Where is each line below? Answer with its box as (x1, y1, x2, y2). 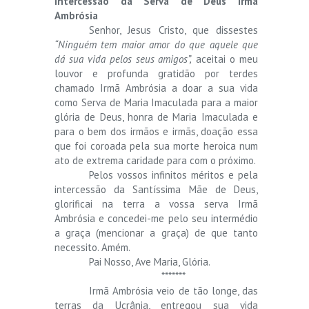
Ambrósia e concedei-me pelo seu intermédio (54, 211, 258, 225)
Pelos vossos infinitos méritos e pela (89, 168, 258, 181)
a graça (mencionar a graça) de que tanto (54, 226, 258, 239)
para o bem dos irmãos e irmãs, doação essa (54, 124, 258, 138)
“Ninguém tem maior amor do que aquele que (54, 37, 258, 51)
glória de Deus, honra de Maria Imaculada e (54, 110, 258, 123)
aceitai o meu (192, 52, 258, 66)
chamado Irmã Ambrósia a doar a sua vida (54, 81, 258, 94)
